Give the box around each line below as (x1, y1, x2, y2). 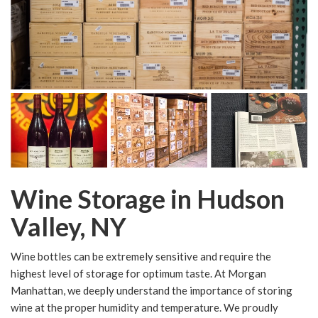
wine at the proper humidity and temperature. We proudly (11, 301, 278, 314)
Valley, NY (11, 211, 126, 243)
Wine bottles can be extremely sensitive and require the (11, 250, 271, 263)
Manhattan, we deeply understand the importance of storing (11, 284, 292, 297)
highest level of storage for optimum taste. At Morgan (11, 267, 266, 280)
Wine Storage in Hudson (11, 183, 285, 215)
